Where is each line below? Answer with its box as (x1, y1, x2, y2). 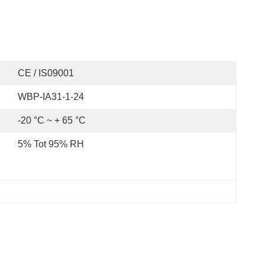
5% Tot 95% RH (18, 139, 84, 149)
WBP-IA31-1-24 (18, 92, 84, 102)
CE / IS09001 (18, 68, 74, 78)
